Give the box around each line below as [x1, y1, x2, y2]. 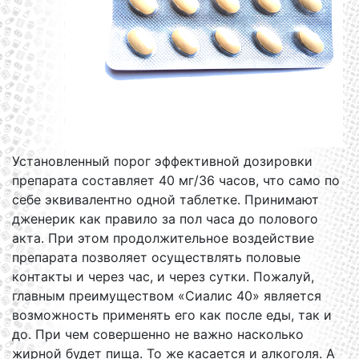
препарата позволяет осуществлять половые [12, 249, 301, 265]
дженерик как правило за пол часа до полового [12, 211, 318, 227]
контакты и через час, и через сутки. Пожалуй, [12, 268, 314, 284]
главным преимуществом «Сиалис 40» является [12, 288, 321, 304]
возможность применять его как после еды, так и [12, 307, 332, 323]
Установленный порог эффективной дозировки [12, 153, 313, 169]
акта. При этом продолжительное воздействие [12, 230, 314, 246]
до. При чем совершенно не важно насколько [12, 326, 304, 342]
